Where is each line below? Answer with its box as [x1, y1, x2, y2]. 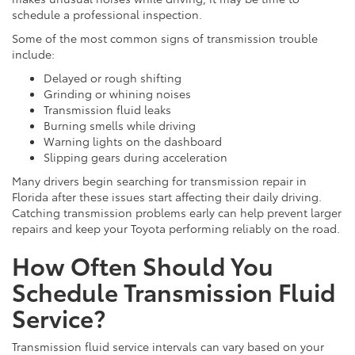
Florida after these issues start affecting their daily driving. [12, 188, 322, 204]
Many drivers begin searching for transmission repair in [12, 172, 307, 189]
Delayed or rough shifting [44, 69, 188, 86]
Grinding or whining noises [44, 85, 197, 101]
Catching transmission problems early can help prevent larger [12, 204, 342, 220]
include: [12, 45, 58, 62]
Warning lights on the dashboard [44, 132, 228, 149]
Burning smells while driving [44, 116, 202, 133]
